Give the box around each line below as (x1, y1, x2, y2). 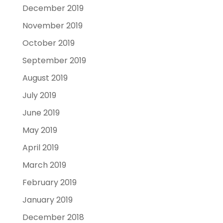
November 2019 (22, 19, 83, 31)
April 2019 (22, 141, 59, 153)
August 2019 (22, 72, 68, 84)
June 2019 (22, 107, 60, 118)
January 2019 (22, 194, 73, 206)
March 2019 (22, 159, 66, 171)
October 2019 (22, 37, 75, 49)
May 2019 (22, 124, 57, 136)
